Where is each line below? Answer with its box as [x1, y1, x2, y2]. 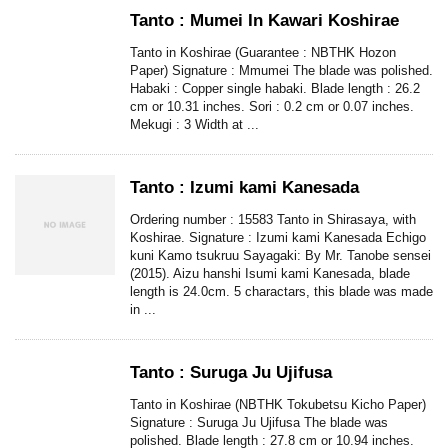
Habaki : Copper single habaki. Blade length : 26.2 [130, 81, 420, 97]
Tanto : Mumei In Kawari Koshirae [130, 11, 399, 31]
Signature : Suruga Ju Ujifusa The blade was [130, 415, 388, 431]
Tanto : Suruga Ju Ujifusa [130, 363, 332, 383]
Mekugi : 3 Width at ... [130, 117, 259, 133]
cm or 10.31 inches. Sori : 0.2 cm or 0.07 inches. [130, 99, 414, 115]
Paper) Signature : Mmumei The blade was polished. [130, 63, 433, 79]
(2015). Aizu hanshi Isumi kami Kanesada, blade [130, 266, 410, 282]
